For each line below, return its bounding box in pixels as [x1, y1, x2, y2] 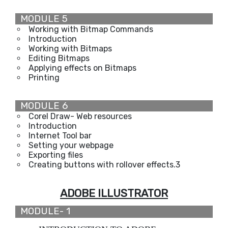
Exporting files [28, 150, 83, 160]
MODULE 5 [15, 13, 68, 24]
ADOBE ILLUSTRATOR [60, 186, 168, 199]
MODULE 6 [15, 100, 68, 111]
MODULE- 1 [15, 205, 70, 217]
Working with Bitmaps [28, 43, 112, 53]
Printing [28, 72, 60, 82]
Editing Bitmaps [28, 53, 90, 63]
